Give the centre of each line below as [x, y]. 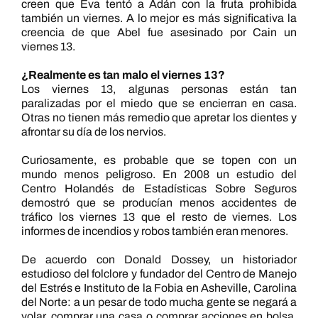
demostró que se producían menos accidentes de [159, 203]
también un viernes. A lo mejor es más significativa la [159, 18]
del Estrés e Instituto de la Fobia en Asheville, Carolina [159, 288]
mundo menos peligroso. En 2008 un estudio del [159, 174]
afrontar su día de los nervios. [93, 132]
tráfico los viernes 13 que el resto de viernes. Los [159, 217]
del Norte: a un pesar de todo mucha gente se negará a [159, 302]
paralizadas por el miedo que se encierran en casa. [159, 103]
